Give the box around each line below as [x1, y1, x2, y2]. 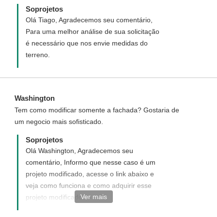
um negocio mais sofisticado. [15, 118, 103, 125]
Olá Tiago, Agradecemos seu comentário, [26, 16, 153, 24]
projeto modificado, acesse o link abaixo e [26, 170, 154, 178]
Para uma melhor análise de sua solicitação [26, 28, 159, 35]
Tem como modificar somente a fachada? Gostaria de [15, 106, 179, 114]
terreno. [26, 51, 50, 59]
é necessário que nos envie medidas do [26, 39, 148, 47]
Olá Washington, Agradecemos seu [26, 147, 133, 155]
